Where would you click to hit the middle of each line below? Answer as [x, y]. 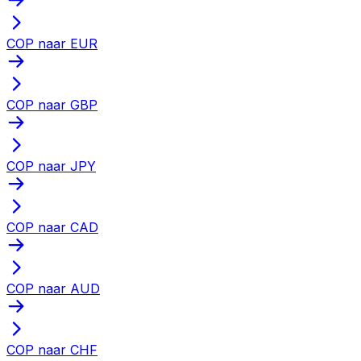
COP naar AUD [53, 288]
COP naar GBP [52, 104]
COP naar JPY [51, 166]
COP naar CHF [52, 349]
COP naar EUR [52, 43]
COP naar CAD [52, 227]
